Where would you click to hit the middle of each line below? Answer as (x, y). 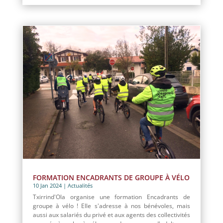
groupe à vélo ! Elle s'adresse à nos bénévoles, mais (111, 206)
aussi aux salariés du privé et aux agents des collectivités (111, 215)
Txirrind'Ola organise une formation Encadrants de (111, 197)
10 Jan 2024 (47, 186)
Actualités (80, 186)
